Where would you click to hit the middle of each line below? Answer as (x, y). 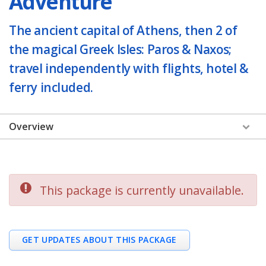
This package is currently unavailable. (142, 190)
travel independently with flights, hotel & (129, 68)
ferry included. (51, 87)
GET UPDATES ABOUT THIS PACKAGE (99, 240)
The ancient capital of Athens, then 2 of (123, 30)
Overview (31, 126)
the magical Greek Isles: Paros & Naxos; (120, 49)
